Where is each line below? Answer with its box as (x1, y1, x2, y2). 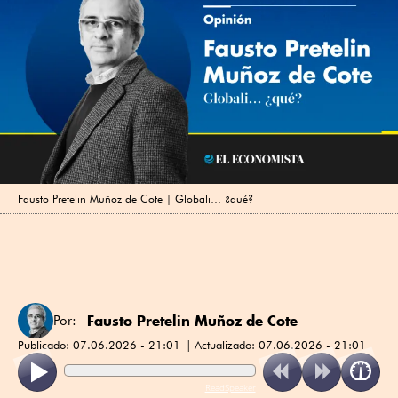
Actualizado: (195, 337, 259, 352)
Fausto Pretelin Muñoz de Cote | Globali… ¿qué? (18, 191, 253, 205)
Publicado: (18, 337, 73, 352)
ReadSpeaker (204, 380, 256, 394)
